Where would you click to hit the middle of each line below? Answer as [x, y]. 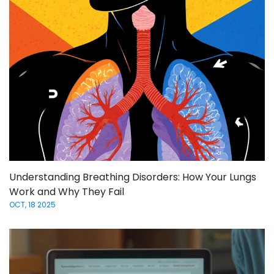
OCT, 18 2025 [32, 205]
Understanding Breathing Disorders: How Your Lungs [133, 177]
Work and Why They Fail [67, 192]
